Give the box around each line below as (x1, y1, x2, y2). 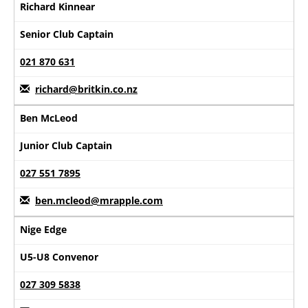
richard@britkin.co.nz (35, 82, 137, 96)
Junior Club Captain (20, 138, 112, 152)
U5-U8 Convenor (20, 250, 98, 263)
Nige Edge (20, 222, 67, 236)
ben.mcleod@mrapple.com (35, 193, 163, 207)
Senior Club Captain (20, 27, 113, 41)
